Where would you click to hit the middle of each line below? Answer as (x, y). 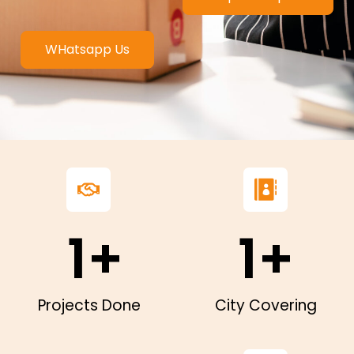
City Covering (266, 305)
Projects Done (89, 305)
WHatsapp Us (87, 49)
